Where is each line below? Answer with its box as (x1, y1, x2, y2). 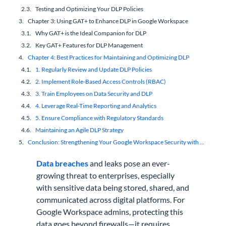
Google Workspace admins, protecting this (36, 207, 184, 217)
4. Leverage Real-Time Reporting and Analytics (35, 102, 157, 110)
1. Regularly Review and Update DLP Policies (35, 66, 152, 74)
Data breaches (36, 158, 89, 168)
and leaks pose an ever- (90, 158, 171, 168)
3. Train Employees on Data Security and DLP (35, 90, 153, 98)
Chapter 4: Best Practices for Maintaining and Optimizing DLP (28, 53, 190, 62)
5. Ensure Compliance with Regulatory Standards (35, 114, 164, 122)
